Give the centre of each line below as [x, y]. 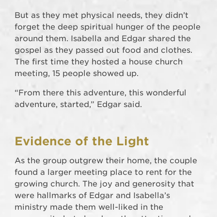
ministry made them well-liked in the [89, 207]
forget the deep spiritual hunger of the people [108, 27]
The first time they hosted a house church [99, 62]
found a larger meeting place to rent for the [103, 172]
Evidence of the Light [82, 141]
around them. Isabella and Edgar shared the [103, 39]
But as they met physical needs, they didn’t [101, 15]
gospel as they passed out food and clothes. [103, 50]
